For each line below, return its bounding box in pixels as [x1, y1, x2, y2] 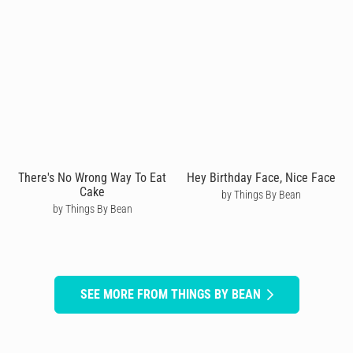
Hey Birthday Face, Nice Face [186, 169, 336, 185]
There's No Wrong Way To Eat [18, 169, 166, 185]
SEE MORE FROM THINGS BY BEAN [80, 286, 261, 302]
